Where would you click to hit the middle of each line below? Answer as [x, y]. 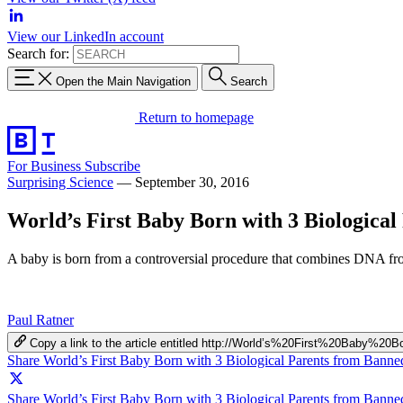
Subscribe [112, 166]
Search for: [38, 54]
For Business [46, 166]
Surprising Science [60, 182]
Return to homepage [196, 117]
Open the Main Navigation [123, 81]
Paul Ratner [40, 319]
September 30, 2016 [192, 182]
